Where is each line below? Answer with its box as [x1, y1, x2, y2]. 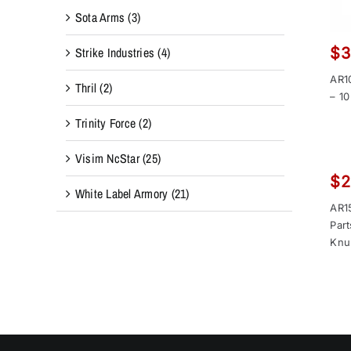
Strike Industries [74, 43, 155, 61]
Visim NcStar [74, 149, 139, 167]
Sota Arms [74, 8, 125, 26]
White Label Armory [74, 184, 168, 202]
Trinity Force [74, 114, 136, 132]
